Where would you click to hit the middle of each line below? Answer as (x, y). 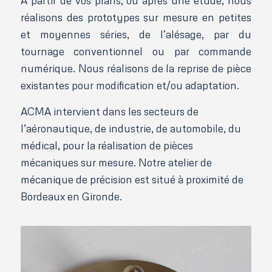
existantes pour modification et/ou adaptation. (130, 86)
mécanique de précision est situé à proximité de (132, 179)
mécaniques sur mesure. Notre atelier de (116, 162)
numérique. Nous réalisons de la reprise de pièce (136, 69)
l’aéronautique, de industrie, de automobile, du (131, 128)
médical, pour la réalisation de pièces (107, 145)
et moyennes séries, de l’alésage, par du (136, 35)
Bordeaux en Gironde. (71, 196)
